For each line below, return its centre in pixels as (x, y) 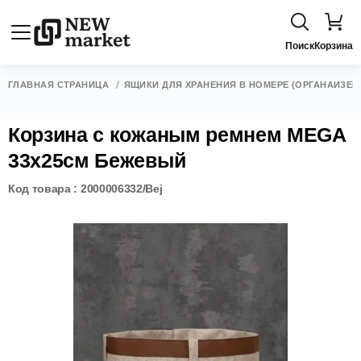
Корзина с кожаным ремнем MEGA (177, 135)
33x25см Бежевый (97, 160)
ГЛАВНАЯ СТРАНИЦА (59, 85)
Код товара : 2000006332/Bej (85, 189)
